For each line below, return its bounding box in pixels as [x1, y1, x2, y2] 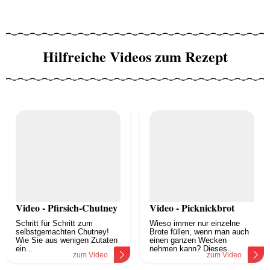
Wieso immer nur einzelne [149, 219, 240, 228]
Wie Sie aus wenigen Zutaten [16, 236, 118, 245]
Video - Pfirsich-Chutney [16, 201, 118, 215]
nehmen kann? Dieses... [149, 244, 234, 254]
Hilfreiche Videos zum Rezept [42, 46, 228, 67]
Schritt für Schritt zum [16, 219, 93, 228]
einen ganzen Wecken [149, 236, 227, 245]
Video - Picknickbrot [149, 201, 234, 215]
